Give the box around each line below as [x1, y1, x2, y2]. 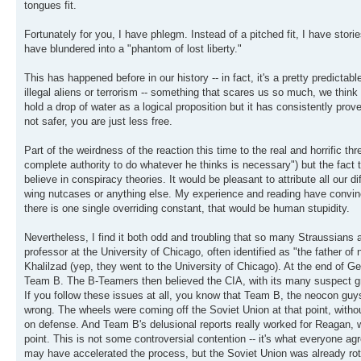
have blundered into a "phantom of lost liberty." [24, 43, 242, 56]
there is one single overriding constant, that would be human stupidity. [24, 202, 350, 215]
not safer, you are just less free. [24, 115, 172, 128]
